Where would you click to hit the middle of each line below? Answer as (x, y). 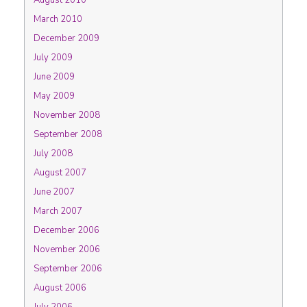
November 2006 (67, 249)
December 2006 (66, 230)
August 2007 (60, 173)
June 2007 (54, 192)
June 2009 (54, 77)
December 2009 (66, 38)
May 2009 (54, 96)
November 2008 (67, 115)
